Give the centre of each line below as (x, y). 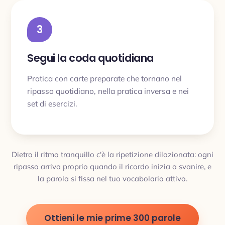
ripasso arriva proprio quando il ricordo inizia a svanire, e (113, 166)
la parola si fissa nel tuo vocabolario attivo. (113, 179)
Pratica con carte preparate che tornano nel (104, 78)
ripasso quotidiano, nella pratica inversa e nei (108, 91)
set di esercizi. (52, 103)
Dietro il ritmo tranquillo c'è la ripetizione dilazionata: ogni (113, 154)
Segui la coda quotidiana (90, 58)
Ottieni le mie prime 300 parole (113, 218)
